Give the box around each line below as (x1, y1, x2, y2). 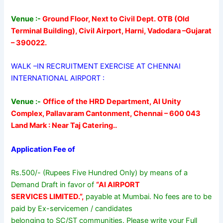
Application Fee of (11, 144, 76, 154)
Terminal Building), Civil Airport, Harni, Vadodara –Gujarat (11, 26, 212, 35)
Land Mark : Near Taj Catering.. (11, 121, 117, 130)
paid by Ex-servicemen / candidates (11, 204, 133, 213)
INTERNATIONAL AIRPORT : (11, 73, 109, 83)
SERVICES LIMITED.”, (11, 192, 84, 201)
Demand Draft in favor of (11, 180, 97, 189)
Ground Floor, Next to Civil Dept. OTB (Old (41, 14, 190, 23)
